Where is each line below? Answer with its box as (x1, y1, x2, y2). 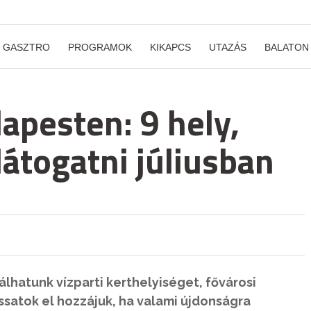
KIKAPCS (150, 42, 191, 53)
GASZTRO (3, 42, 50, 53)
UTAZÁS (209, 42, 246, 53)
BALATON (264, 42, 309, 53)
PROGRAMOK (68, 42, 132, 53)
